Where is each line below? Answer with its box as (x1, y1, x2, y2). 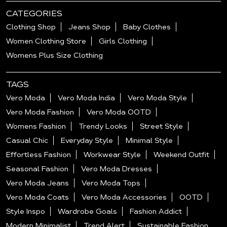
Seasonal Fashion (6, 164, 68, 174)
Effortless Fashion (6, 150, 71, 160)
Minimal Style (126, 136, 173, 145)
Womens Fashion (6, 122, 66, 131)
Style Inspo (6, 207, 45, 216)
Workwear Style (84, 150, 141, 160)
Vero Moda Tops (82, 178, 140, 188)
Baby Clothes (123, 22, 171, 32)
